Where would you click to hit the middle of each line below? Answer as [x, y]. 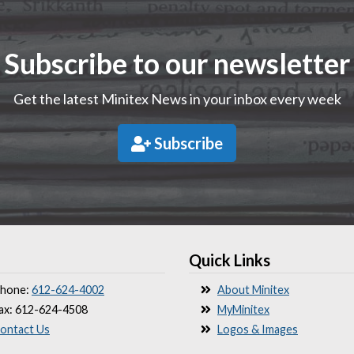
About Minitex [253, 290]
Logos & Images [258, 329]
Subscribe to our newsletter [177, 63]
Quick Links [230, 260]
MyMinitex [243, 309]
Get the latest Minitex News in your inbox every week [177, 99]
